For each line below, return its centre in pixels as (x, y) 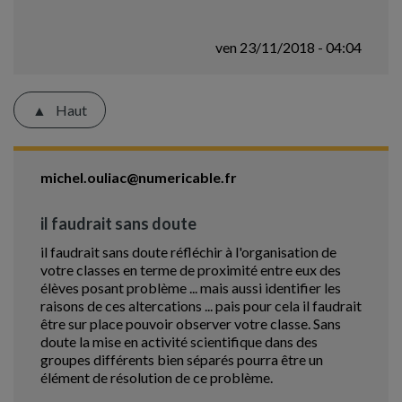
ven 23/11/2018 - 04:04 (288, 47)
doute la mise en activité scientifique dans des (179, 341)
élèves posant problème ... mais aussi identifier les (191, 288)
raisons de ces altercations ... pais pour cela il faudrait (201, 306)
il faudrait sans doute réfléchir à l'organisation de (188, 252)
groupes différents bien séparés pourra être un (182, 359)
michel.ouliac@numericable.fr (139, 177)
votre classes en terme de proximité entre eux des (191, 270)
